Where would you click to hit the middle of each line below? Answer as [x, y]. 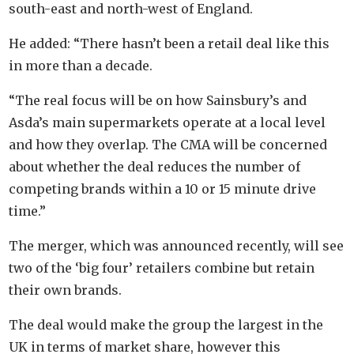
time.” [28, 211]
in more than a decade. [81, 65]
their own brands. [66, 290]
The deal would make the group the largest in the [166, 324]
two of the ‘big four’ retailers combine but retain [162, 267]
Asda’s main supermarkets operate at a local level [168, 122]
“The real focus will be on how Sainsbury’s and [158, 100]
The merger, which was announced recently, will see [177, 245]
